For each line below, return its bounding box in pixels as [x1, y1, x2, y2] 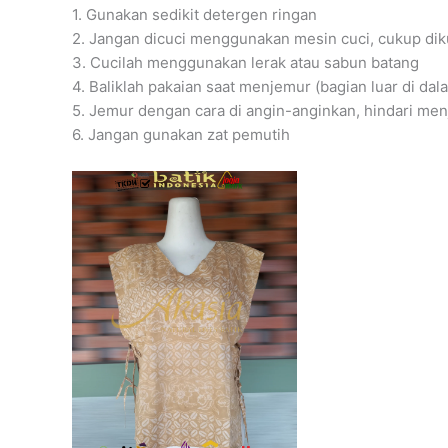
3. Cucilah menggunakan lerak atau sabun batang [72, 52, 419, 72]
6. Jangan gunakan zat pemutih [72, 124, 290, 144]
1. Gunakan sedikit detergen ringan [72, 4, 317, 24]
